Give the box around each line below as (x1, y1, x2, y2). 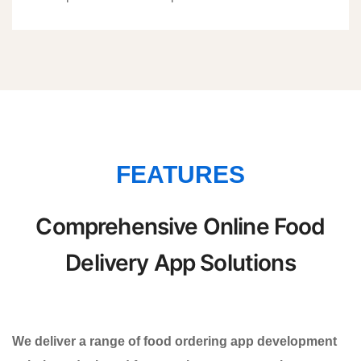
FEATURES (116, 160, 245, 188)
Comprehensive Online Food (35, 212, 326, 240)
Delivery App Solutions (65, 248, 296, 276)
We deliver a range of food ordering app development (12, 334, 337, 348)
